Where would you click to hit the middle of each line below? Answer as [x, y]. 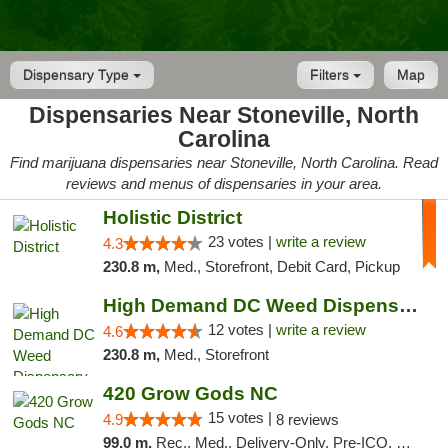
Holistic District [172, 217]
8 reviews [307, 419]
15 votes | [241, 417]
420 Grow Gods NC [190, 393]
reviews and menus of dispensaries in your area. [224, 183]
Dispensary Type [78, 75]
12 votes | [241, 329]
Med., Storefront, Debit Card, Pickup [281, 266]
